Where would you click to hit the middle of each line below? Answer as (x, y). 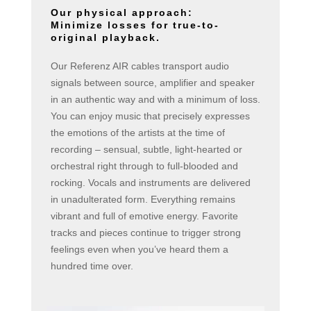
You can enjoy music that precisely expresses (150, 116)
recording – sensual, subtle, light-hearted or (146, 149)
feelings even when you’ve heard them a (139, 249)
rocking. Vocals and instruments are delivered (150, 182)
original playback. (105, 37)
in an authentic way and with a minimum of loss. (155, 99)
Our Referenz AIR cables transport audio (140, 66)
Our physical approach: (121, 12)
